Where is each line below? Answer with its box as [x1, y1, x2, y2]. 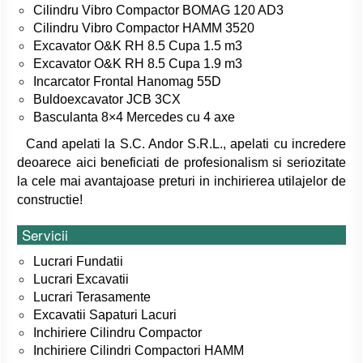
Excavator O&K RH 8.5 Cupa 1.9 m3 [33, 57, 242, 71]
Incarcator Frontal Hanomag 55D [33, 75, 221, 89]
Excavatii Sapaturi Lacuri [33, 308, 180, 322]
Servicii [22, 224, 68, 246]
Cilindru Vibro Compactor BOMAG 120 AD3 [33, 3, 284, 18]
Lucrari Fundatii [33, 254, 126, 269]
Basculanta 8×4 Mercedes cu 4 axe [33, 110, 235, 125]
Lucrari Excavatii [33, 272, 132, 287]
